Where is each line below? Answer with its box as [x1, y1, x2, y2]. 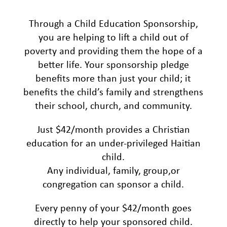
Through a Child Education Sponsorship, [28, 19, 198, 29]
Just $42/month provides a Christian [36, 125, 190, 135]
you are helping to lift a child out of [38, 32, 188, 43]
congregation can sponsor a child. [43, 179, 184, 190]
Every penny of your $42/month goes [35, 203, 192, 214]
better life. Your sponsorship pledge [37, 60, 189, 70]
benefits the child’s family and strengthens [23, 87, 204, 98]
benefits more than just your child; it [35, 73, 192, 84]
